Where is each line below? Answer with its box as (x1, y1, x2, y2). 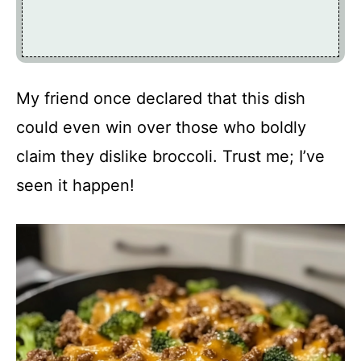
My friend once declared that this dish (16, 88, 305, 108)
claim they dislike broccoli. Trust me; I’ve (16, 146, 325, 166)
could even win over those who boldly (16, 117, 306, 137)
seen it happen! (16, 175, 135, 195)
